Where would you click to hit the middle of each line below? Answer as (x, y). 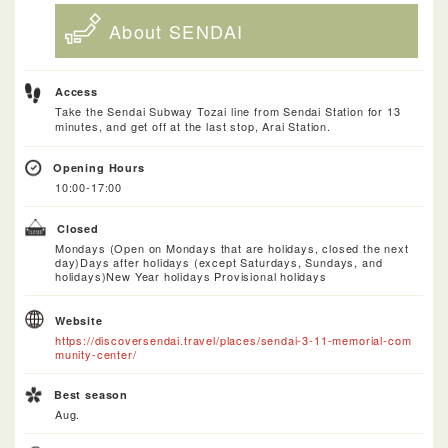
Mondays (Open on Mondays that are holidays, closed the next (232, 247)
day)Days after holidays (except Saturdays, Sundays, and (219, 261)
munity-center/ (96, 353)
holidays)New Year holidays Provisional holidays (191, 275)
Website (79, 320)
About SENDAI (176, 30)
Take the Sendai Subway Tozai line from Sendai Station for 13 (228, 110)
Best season (91, 394)
